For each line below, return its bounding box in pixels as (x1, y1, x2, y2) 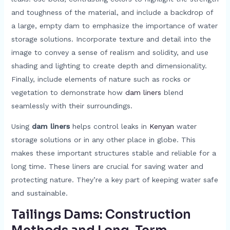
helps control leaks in (69, 122, 149, 130)
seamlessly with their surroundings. (11, 101, 132, 110)
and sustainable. (11, 188, 68, 197)
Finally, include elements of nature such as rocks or (11, 74, 190, 83)
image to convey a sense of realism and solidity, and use (11, 48, 208, 56)
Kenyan (149, 122, 174, 130)
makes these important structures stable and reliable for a (11, 148, 216, 157)
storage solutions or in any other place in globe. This (11, 135, 196, 144)
